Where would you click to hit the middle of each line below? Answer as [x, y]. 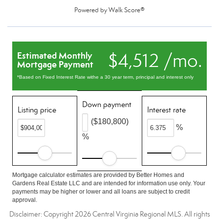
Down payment [107, 104]
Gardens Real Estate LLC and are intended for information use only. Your [109, 183]
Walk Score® [127, 10]
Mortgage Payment [55, 64]
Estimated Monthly [55, 55]
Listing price [37, 110]
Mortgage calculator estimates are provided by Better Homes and [98, 175]
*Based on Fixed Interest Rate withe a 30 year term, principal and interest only [105, 77]
